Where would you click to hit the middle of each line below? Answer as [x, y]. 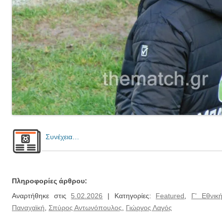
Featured [170, 195]
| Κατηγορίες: [129, 195]
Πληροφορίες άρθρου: [50, 181]
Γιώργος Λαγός [149, 207]
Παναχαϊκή [28, 207]
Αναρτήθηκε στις [42, 195]
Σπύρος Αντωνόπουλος [85, 207]
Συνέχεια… [60, 137]
